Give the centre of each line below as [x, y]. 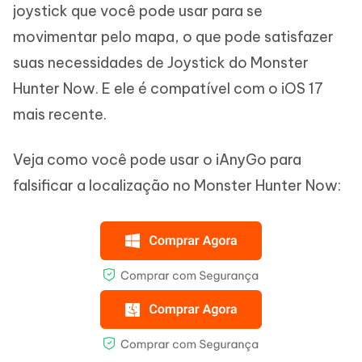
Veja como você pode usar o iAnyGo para [157, 160]
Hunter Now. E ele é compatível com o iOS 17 [168, 88]
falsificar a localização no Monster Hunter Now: [177, 185]
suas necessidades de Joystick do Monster [161, 63]
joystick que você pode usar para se [138, 11]
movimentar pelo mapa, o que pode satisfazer [173, 37]
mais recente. [60, 114]
